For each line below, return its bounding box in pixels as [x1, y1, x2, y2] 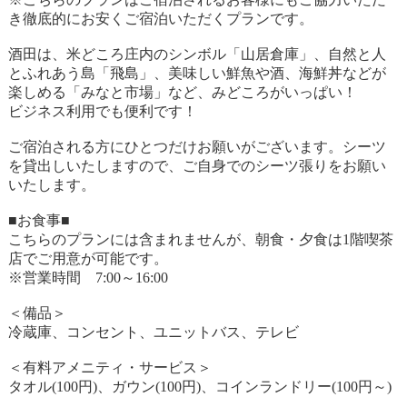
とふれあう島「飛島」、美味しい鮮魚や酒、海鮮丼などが [7, 65, 386, 81]
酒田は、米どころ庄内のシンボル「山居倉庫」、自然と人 [7, 46, 386, 62]
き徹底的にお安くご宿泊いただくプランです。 [7, 11, 313, 26]
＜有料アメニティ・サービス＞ [7, 360, 212, 375]
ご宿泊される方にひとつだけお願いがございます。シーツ [7, 139, 386, 154]
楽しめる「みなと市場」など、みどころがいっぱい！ [7, 84, 357, 100]
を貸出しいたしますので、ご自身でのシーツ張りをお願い [7, 158, 386, 174]
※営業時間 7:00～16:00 [7, 270, 168, 285]
